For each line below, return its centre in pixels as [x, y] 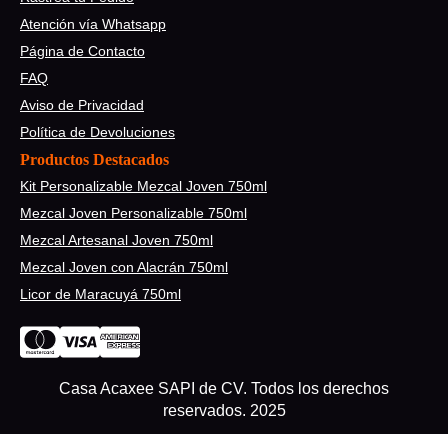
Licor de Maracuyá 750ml [100, 293]
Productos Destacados [94, 159]
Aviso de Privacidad [82, 104]
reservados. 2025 [224, 410]
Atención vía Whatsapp [93, 23]
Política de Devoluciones [97, 131]
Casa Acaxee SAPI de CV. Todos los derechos [224, 388]
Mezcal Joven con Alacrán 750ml [124, 266]
